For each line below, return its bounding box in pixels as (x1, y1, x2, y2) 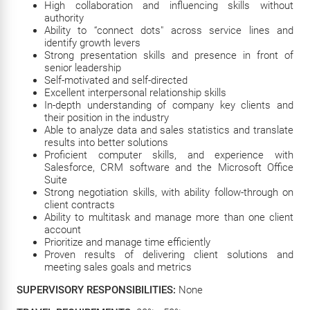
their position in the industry (44, 111, 169, 124)
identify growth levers (44, 37, 140, 49)
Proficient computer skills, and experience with (44, 149, 293, 161)
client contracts (44, 199, 115, 211)
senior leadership (44, 62, 121, 74)
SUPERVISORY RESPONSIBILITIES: (17, 284, 179, 296)
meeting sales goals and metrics (44, 261, 192, 273)
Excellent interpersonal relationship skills (44, 86, 226, 99)
